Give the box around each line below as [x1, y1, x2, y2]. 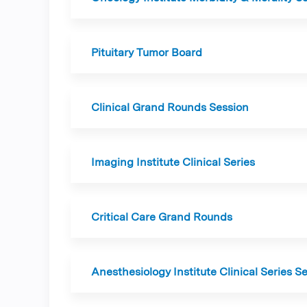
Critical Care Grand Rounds [91, 210, 232, 223]
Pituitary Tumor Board [91, 46, 202, 59]
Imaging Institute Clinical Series [91, 156, 255, 169]
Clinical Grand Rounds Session [91, 101, 249, 114]
